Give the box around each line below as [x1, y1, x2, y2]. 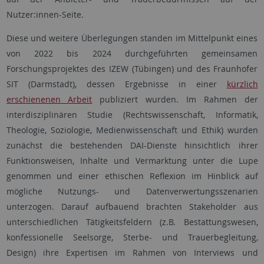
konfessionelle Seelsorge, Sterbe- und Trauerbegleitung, [6, 232, 258, 243]
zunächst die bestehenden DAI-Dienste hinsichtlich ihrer [6, 140, 258, 151]
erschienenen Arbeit [6, 94, 93, 105]
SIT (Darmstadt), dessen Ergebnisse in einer [6, 78, 227, 90]
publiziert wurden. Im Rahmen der [92, 94, 258, 105]
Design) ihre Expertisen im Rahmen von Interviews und [6, 247, 258, 258]
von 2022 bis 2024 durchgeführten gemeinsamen [6, 48, 258, 59]
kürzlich [226, 78, 258, 90]
